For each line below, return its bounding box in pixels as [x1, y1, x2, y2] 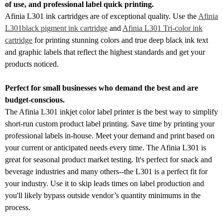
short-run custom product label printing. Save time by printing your [5, 119, 215, 128]
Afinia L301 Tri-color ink [122, 23, 203, 32]
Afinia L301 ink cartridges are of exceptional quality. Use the [5, 11, 198, 20]
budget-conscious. [5, 95, 65, 104]
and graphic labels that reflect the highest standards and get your [5, 47, 205, 56]
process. [5, 203, 30, 212]
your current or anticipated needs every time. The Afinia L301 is [5, 143, 206, 152]
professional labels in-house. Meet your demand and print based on [5, 131, 215, 140]
